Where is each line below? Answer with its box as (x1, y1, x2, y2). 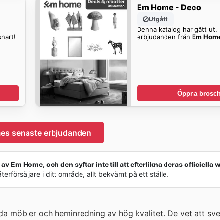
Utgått (149, 15, 168, 23)
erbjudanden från (137, 32, 192, 41)
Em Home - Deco (137, 2, 202, 12)
